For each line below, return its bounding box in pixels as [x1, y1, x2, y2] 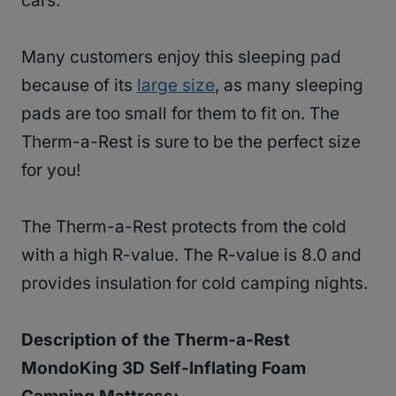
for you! [21, 159, 80, 180]
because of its [21, 74, 137, 95]
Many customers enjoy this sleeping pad [21, 46, 341, 67]
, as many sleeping [215, 74, 363, 95]
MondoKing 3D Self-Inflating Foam [21, 357, 306, 378]
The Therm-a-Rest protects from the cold [21, 216, 346, 237]
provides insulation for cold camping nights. [21, 272, 368, 293]
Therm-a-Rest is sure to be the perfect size [21, 131, 361, 152]
